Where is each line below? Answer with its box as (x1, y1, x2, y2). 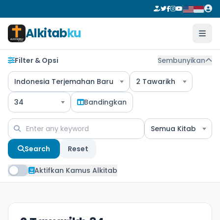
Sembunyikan (158, 55, 205, 65)
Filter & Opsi (15, 55, 58, 65)
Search (25, 144, 50, 154)
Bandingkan (84, 97, 127, 107)
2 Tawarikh (136, 77, 175, 86)
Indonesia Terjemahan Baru (14, 77, 113, 86)
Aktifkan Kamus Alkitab (34, 165, 117, 175)
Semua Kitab (151, 124, 196, 134)
